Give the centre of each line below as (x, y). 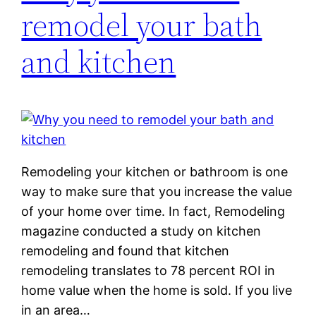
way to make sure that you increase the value (157, 192)
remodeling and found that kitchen (126, 251)
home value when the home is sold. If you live (157, 291)
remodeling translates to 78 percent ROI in (148, 271)
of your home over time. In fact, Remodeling (153, 212)
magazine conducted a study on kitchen (141, 231)
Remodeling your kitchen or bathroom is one (155, 172)
